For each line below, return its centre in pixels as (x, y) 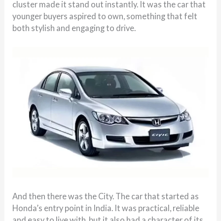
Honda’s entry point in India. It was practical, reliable (106, 208)
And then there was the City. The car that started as (106, 196)
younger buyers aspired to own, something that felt (105, 16)
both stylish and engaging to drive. (74, 28)
